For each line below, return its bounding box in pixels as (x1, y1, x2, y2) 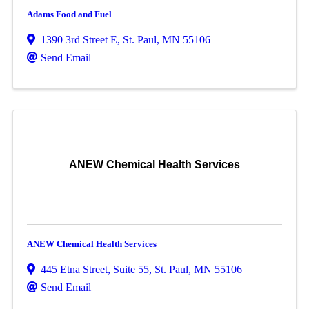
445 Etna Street (40, 263, 108, 275)
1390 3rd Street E (40, 34, 117, 46)
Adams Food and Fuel (26, 9, 112, 19)
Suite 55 (112, 263, 149, 275)
